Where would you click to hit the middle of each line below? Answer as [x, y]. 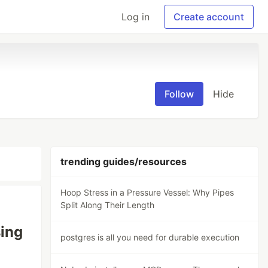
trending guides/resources [124, 162]
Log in [135, 17]
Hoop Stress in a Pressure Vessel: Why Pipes [147, 192]
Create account [209, 17]
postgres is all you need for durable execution [150, 237]
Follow [179, 94]
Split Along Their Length [108, 205]
